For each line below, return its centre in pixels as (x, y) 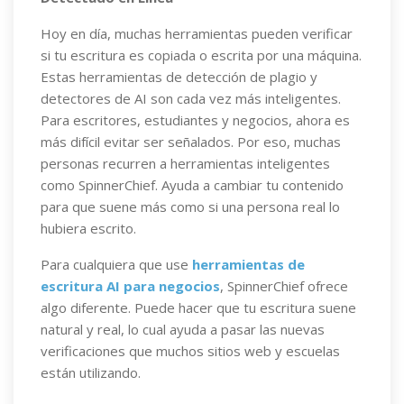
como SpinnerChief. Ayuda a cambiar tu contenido (192, 185)
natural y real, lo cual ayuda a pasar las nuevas (183, 329)
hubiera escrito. (88, 228)
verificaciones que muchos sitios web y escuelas (190, 351)
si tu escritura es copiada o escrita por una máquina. (201, 55)
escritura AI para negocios (130, 286)
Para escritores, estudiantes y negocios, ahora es (195, 120)
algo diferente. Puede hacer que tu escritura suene (198, 308)
